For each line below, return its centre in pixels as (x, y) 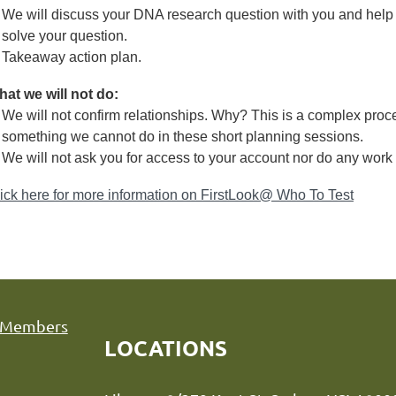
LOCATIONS (166, 348)
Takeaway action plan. (72, 57)
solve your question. (65, 36)
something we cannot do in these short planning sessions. (183, 137)
